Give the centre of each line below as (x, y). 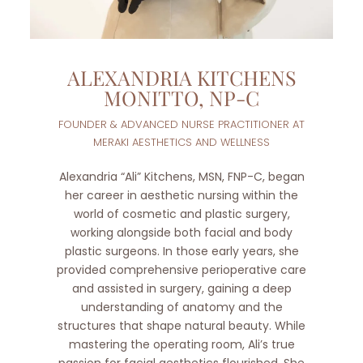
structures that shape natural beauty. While (181, 325)
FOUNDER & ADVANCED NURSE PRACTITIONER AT (181, 124)
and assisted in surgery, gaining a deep (181, 288)
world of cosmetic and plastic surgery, (181, 214)
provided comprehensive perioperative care (181, 269)
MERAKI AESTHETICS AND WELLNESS (181, 142)
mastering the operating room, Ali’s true (181, 344)
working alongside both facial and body (181, 232)
